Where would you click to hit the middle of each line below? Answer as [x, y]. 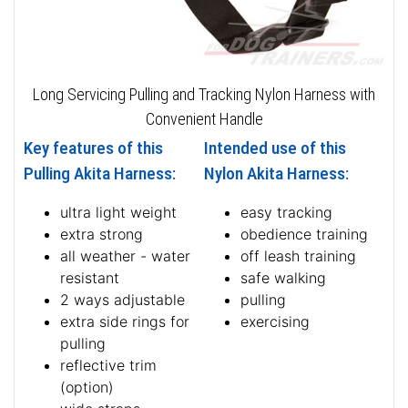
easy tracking [286, 212]
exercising [275, 321]
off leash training [298, 255]
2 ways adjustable [122, 299]
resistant [90, 277]
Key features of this [93, 148]
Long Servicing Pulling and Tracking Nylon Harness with [204, 94]
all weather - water [125, 255]
